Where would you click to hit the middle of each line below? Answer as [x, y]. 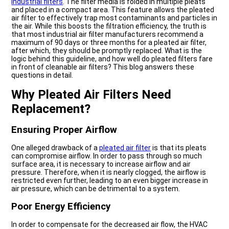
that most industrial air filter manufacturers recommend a [108, 35]
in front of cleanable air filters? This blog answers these [103, 67]
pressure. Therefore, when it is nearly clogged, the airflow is [109, 173]
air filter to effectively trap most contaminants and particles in [114, 18]
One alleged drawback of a [55, 148]
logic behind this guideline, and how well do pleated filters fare [112, 59]
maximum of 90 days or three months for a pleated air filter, [109, 43]
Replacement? [51, 109]
